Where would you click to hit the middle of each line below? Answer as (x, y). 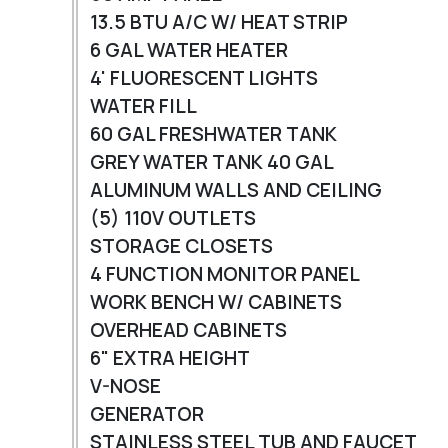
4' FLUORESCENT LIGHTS (204, 78)
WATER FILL (143, 106)
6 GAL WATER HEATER (191, 50)
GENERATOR (149, 414)
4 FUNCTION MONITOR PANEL (225, 274)
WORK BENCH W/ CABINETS (218, 302)
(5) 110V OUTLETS (173, 218)
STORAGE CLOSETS (183, 246)
